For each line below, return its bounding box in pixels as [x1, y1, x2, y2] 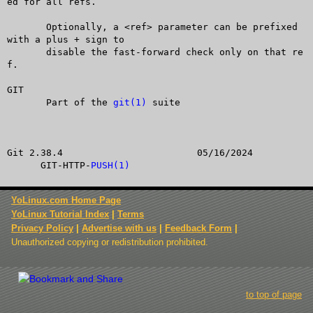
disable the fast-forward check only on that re [6, 46, 46, 57]
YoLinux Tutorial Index [11, 209, 109, 219]
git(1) [112, 96, 147, 108]
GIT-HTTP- [6, 159, 91, 170]
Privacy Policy [11, 223, 73, 233]
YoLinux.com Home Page [11, 195, 121, 205]
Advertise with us [82, 223, 156, 233]
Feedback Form [165, 223, 232, 233]
